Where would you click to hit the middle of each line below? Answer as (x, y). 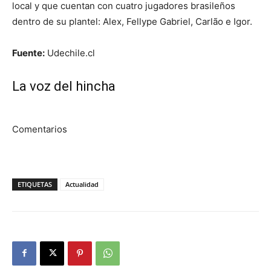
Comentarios (40, 129)
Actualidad (82, 184)
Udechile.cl (70, 53)
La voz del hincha (64, 86)
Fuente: (28, 53)
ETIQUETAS (35, 184)
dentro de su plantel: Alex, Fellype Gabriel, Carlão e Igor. (132, 21)
